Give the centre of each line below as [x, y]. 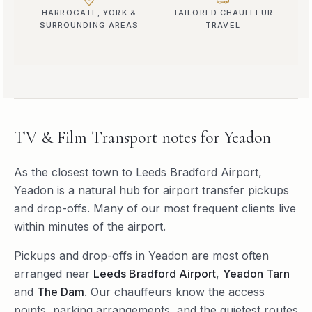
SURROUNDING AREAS [89, 25]
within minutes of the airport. [90, 226]
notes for [190, 137]
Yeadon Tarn [256, 273]
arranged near [52, 273]
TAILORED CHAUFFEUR [223, 12]
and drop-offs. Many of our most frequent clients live [155, 208]
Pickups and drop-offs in [81, 255]
